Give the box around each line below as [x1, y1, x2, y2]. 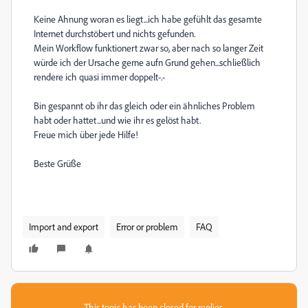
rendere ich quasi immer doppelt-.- [34, 71, 165, 82]
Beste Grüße [34, 157, 81, 169]
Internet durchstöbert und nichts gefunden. [34, 27, 195, 39]
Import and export [29, 221, 98, 232]
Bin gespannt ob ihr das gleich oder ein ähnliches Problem [34, 100, 255, 111]
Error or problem [116, 221, 178, 232]
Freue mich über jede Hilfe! [34, 129, 138, 140]
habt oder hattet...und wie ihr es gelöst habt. [34, 114, 201, 126]
